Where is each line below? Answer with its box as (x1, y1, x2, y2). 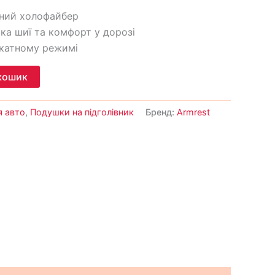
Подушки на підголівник (30, 106, 134, 117)
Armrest (177, 106, 210, 117)
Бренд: (145, 106, 177, 117)
